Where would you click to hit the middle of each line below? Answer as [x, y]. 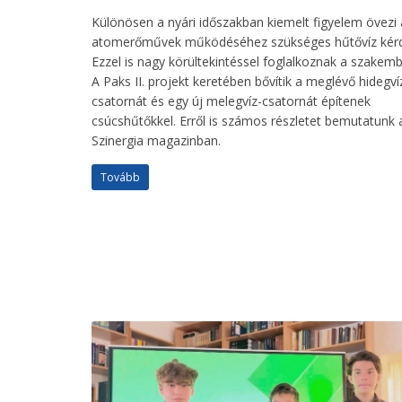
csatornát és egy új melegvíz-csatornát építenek [231, 101]
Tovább [120, 177]
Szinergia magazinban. [156, 140]
